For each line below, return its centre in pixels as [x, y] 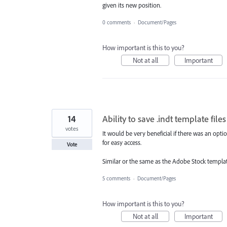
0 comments [117, 23]
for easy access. [122, 143]
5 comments [116, 178]
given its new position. [132, 5]
